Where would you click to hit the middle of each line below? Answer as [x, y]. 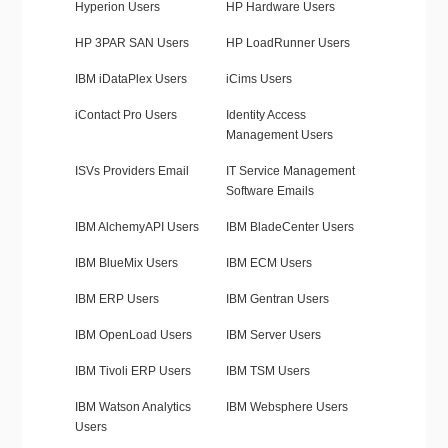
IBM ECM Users [268, 263]
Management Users [279, 135]
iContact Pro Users [125, 115]
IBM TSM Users [267, 371]
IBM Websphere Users [286, 407]
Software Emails [269, 191]
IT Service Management [290, 171]
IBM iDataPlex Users [130, 79]
